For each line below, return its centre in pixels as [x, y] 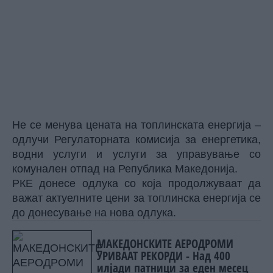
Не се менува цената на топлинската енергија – [136, 125]
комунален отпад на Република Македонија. [125, 169]
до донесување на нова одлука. [94, 213]
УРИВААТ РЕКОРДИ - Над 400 [163, 256]
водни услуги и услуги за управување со [136, 154]
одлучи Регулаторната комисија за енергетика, [136, 140]
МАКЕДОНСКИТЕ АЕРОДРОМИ [165, 243]
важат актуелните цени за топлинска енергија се [136, 198]
